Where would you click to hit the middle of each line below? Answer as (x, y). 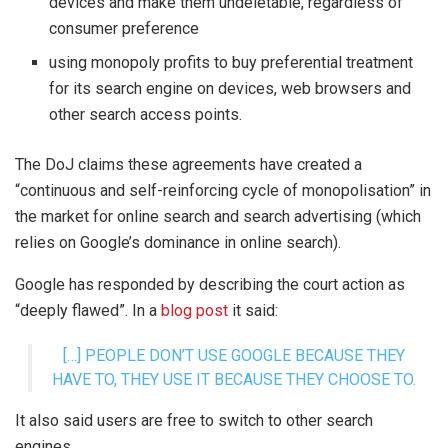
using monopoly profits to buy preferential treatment (231, 62)
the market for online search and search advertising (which (218, 216)
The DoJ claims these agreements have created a (188, 164)
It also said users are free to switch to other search (194, 420)
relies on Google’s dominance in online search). (178, 242)
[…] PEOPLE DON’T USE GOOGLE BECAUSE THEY (234, 355)
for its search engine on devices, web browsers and (230, 88)
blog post (194, 310)
